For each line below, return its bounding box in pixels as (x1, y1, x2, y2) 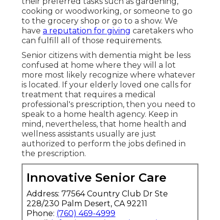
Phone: (27, 209, 56, 219)
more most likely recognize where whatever (22, 70, 195, 80)
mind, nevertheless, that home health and (22, 119, 187, 129)
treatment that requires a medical (22, 90, 156, 100)
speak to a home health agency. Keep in (22, 110, 178, 119)
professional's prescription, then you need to (22, 100, 195, 110)
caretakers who (131, 26, 193, 36)
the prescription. (22, 149, 86, 159)
